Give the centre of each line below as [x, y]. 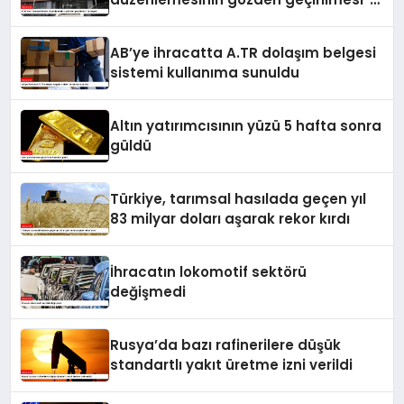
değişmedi [148, 292]
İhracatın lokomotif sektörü [209, 272]
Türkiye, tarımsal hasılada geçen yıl [239, 199]
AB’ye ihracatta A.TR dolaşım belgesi [243, 53]
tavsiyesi [143, 20]
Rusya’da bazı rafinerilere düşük [226, 345]
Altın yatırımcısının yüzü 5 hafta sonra [246, 126]
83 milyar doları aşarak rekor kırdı [230, 219]
